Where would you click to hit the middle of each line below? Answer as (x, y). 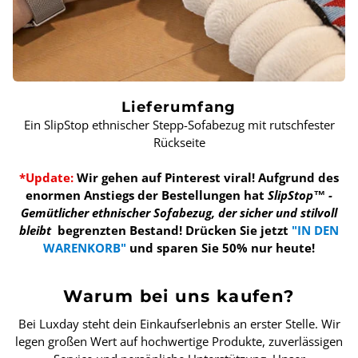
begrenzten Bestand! (120, 231)
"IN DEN (315, 231)
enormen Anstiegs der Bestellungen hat (147, 195)
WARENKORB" (85, 248)
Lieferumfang (179, 107)
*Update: (46, 178)
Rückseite (179, 143)
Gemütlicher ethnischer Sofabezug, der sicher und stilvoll (179, 213)
